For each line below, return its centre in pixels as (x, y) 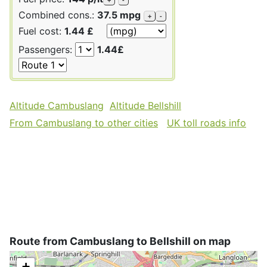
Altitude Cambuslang (57, 105)
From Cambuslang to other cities (84, 122)
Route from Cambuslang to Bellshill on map (120, 241)
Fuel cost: (41, 31)
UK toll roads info (207, 122)
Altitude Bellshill (145, 105)
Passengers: (47, 49)
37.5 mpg (119, 15)
